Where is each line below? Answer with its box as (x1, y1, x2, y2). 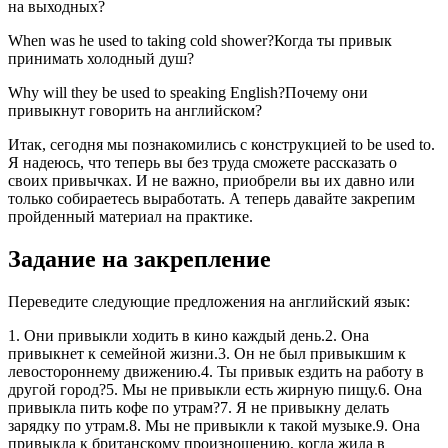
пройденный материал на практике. (8, 207, 253, 225)
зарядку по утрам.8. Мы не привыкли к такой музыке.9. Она (8, 416, 420, 434)
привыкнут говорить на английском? (8, 101, 262, 119)
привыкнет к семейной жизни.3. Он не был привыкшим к (8, 344, 406, 362)
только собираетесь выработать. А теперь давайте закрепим (8, 189, 415, 207)
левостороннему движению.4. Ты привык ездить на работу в (8, 362, 424, 380)
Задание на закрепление (8, 245, 271, 272)
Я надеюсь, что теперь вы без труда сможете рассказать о (8, 153, 397, 171)
